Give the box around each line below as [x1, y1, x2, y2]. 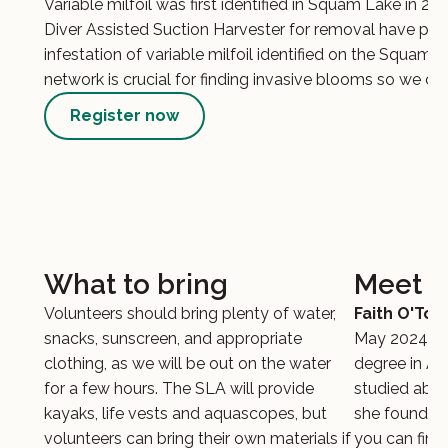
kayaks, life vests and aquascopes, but [44, 404, 327, 423]
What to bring [44, 268, 228, 300]
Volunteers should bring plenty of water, [44, 304, 336, 323]
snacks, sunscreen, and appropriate [44, 329, 302, 348]
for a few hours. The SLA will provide [44, 379, 314, 398]
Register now [70, 106, 179, 125]
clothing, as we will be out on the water [44, 354, 331, 373]
